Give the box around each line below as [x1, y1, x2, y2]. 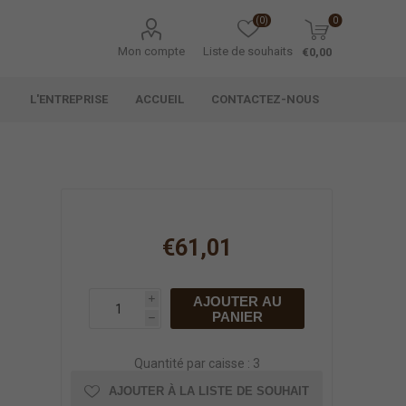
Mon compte [118, 44, 186, 58]
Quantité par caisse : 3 [133, 356, 260, 371]
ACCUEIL [135, 92, 185, 106]
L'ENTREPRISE [30, 92, 109, 106]
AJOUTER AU [193, 293, 283, 309]
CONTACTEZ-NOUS [211, 92, 320, 106]
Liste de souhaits [203, 44, 294, 58]
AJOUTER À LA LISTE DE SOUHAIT [109, 384, 310, 398]
